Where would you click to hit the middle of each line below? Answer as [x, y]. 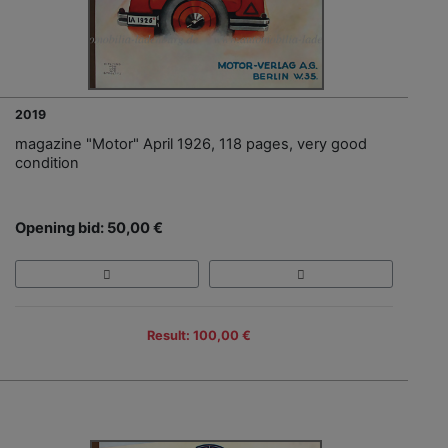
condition [47, 162]
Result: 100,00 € [199, 335]
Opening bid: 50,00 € [89, 227]
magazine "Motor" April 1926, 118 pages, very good [191, 143]
